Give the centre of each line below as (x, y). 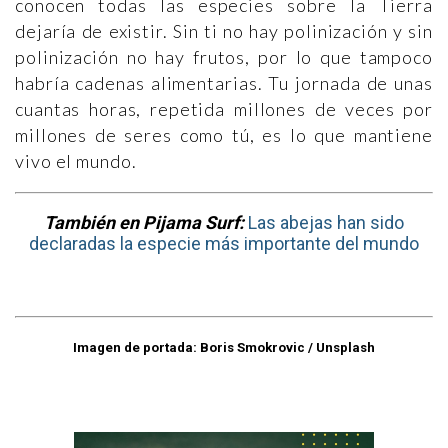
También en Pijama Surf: (146, 222)
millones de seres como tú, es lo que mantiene (224, 135)
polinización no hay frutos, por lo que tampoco (224, 57)
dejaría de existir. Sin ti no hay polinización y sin (224, 31)
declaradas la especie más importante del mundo (224, 243)
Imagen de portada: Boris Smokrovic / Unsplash (224, 348)
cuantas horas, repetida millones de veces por (224, 109)
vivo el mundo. (76, 161)
